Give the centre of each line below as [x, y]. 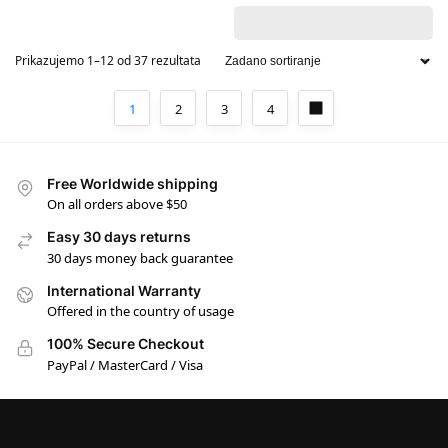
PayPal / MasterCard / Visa [125, 364]
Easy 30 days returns [119, 237]
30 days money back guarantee [140, 257]
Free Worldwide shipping [132, 183]
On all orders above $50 [117, 204]
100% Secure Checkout [125, 344]
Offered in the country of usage [140, 311]
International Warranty [124, 290]
